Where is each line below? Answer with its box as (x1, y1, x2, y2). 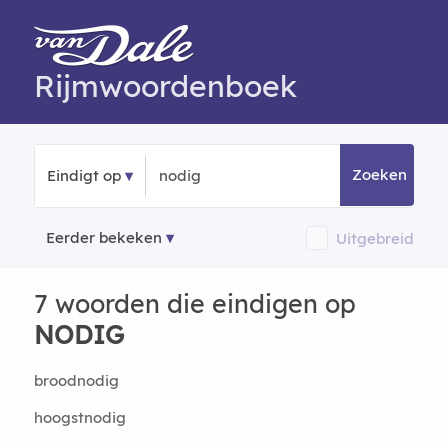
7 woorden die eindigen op (33, 288, 356, 319)
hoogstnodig (33, 408, 126, 427)
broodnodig (33, 371, 119, 390)
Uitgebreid (336, 228, 415, 248)
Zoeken (352, 165, 408, 184)
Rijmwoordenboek (33, 67, 297, 105)
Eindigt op (46, 166, 121, 185)
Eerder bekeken (45, 228, 162, 247)
